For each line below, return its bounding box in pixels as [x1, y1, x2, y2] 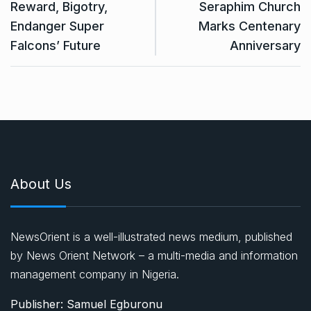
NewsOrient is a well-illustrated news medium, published [10, 230, 292, 244]
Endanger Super [10, 19, 104, 34]
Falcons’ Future [10, 38, 101, 53]
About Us [10, 176, 72, 193]
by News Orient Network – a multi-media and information [10, 249, 298, 263]
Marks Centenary [199, 19, 301, 34]
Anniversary [230, 38, 301, 53]
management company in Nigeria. [10, 267, 179, 282]
